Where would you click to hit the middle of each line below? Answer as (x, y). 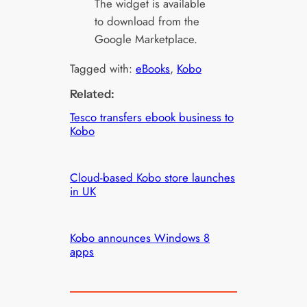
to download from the (147, 22)
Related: (93, 94)
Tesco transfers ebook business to (152, 118)
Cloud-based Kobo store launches (153, 178)
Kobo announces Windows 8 (140, 238)
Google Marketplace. (146, 39)
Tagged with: (103, 69)
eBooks (153, 69)
